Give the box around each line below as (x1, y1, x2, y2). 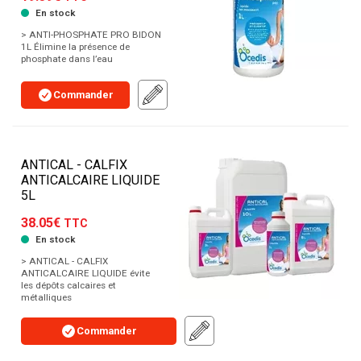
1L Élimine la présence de (21, 41, 130, 53)
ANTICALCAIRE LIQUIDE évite (21, 268, 150, 280)
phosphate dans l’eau (21, 53, 113, 65)
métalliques (21, 292, 72, 304)
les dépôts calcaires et (21, 280, 116, 292)
